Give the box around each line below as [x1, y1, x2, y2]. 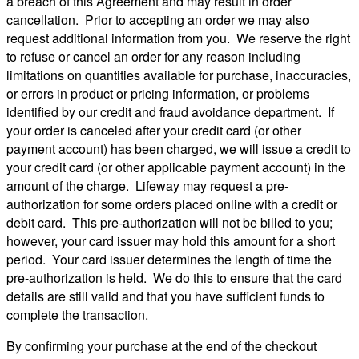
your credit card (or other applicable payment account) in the [6, 157, 345, 176]
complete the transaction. [6, 305, 148, 324]
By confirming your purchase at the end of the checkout [6, 336, 317, 355]
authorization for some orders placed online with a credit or [6, 194, 337, 213]
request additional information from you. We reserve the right [6, 28, 350, 47]
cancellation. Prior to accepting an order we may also [6, 10, 309, 29]
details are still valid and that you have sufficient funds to [6, 286, 325, 305]
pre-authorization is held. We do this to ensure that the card [6, 268, 342, 287]
